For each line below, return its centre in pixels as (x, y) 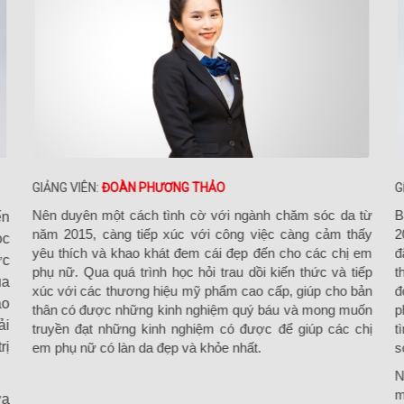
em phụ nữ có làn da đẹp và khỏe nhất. (147, 348)
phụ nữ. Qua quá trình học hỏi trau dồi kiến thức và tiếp (202, 272)
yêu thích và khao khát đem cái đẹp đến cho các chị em (202, 253)
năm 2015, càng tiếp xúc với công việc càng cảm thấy (202, 234)
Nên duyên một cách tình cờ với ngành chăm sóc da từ (202, 215)
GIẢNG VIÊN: (67, 187)
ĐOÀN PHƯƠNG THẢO (163, 187)
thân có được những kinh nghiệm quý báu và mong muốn (202, 310)
